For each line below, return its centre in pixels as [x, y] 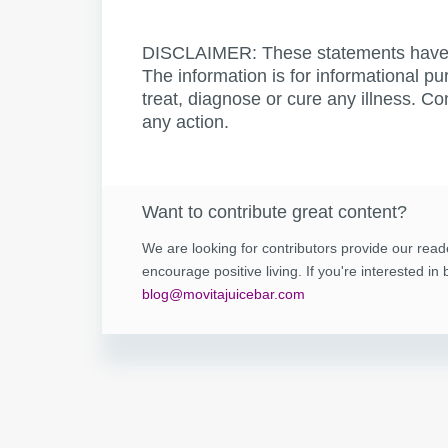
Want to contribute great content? [274, 212]
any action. [185, 121]
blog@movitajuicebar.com [223, 294]
